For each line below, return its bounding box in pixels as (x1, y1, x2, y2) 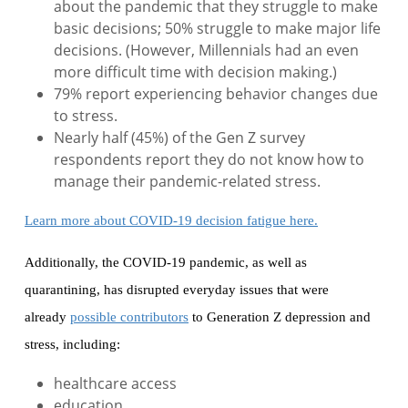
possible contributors (70, 310, 189, 325)
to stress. (54, 106, 117, 127)
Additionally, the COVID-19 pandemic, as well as (25, 255, 307, 270)
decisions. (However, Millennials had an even (54, 40, 359, 61)
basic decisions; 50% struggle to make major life (54, 18, 381, 39)
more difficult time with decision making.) (54, 62, 337, 83)
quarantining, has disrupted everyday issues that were (25, 282, 329, 298)
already (25, 310, 70, 325)
